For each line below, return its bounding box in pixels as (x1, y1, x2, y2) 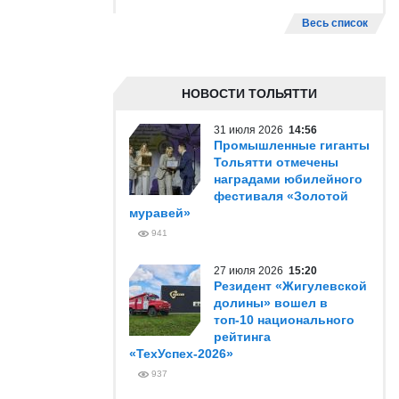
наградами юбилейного (214, 172, 362, 186)
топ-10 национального (214, 313, 354, 327)
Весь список (302, 17, 368, 29)
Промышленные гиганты (214, 138, 370, 152)
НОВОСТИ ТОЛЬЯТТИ (182, 86, 317, 101)
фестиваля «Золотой (214, 189, 348, 203)
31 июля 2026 (214, 124, 289, 136)
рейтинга (214, 330, 271, 344)
